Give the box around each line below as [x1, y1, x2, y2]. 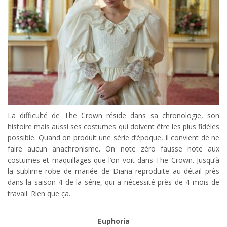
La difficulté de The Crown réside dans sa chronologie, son [8, 110, 219, 121]
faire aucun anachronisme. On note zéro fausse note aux [8, 144, 219, 154]
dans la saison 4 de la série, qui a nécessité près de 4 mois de [8, 177, 219, 187]
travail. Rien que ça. [8, 188, 70, 199]
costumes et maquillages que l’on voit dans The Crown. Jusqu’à [8, 155, 219, 165]
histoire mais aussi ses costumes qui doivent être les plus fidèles [8, 122, 219, 132]
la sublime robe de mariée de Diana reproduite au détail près [8, 166, 219, 176]
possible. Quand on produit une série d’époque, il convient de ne [8, 133, 219, 143]
